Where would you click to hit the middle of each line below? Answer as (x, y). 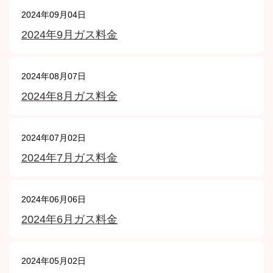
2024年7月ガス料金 (69, 158)
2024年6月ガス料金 (69, 219)
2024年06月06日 (54, 199)
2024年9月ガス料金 (69, 35)
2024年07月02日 (54, 138)
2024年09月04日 (54, 15)
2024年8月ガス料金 (69, 96)
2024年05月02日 (54, 261)
